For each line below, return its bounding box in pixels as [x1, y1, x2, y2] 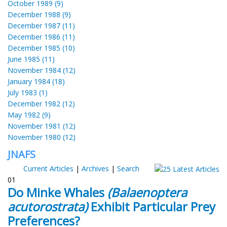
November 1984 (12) [8, 65, 75, 75]
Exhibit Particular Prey [88, 198, 215, 215]
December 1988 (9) [8, 9, 71, 19]
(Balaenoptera [107, 183, 187, 201]
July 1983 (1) [8, 87, 48, 97]
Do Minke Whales [8, 183, 107, 201]
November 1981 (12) [8, 121, 75, 131]
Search [117, 163, 139, 173]
